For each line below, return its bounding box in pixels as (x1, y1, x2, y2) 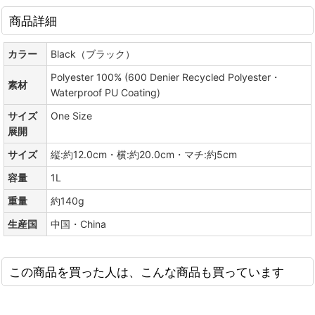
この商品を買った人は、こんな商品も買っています (9, 264, 284, 280)
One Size (51, 110, 92, 122)
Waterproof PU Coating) (51, 86, 160, 99)
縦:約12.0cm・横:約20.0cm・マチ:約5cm (51, 148, 237, 161)
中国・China (51, 218, 106, 231)
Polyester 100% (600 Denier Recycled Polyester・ (51, 71, 281, 84)
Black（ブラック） (51, 48, 135, 60)
